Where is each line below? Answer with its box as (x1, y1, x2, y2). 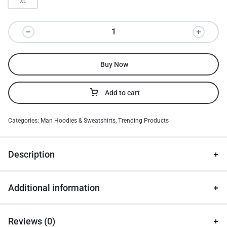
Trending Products (118, 117, 169, 124)
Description (8, 149, 55, 160)
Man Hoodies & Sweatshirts (41, 117, 116, 124)
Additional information (8, 182, 100, 193)
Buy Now (100, 60, 128, 68)
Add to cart (104, 89, 140, 97)
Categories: (8, 117, 41, 124)
